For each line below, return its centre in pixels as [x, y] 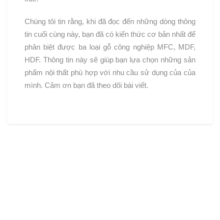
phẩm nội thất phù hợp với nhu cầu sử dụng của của [110, 72]
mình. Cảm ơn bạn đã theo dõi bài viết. [86, 85]
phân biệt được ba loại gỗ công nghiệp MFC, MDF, [110, 47]
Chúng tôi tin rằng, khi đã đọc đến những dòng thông [110, 21]
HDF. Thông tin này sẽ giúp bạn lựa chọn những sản [110, 59]
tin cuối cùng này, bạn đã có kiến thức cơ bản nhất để [110, 34]
